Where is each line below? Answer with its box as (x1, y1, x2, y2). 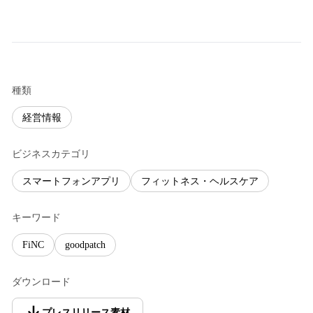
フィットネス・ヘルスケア (141, 175, 259, 187)
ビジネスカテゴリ (12, 149, 90, 160)
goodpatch (65, 239, 105, 250)
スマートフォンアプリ (22, 175, 120, 187)
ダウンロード (12, 276, 71, 287)
